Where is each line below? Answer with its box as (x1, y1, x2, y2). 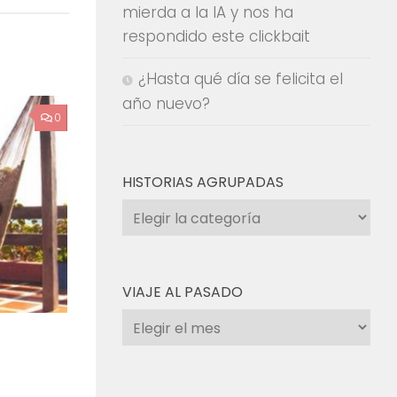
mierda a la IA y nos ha (122, 2, 293, 23)
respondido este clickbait (122, 26, 310, 47)
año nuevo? (122, 93, 210, 114)
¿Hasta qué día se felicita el (138, 68, 343, 90)
